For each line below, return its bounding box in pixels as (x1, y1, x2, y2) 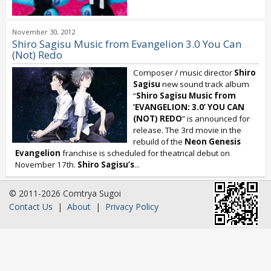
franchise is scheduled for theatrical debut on (60, 148, 230, 158)
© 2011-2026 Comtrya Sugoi (9, 188, 121, 199)
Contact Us (9, 201, 53, 212)
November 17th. (15, 159, 77, 170)
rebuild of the (133, 136, 184, 147)
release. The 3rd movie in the (133, 125, 241, 135)
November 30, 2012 (12, 27, 75, 36)
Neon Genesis (184, 136, 241, 147)
